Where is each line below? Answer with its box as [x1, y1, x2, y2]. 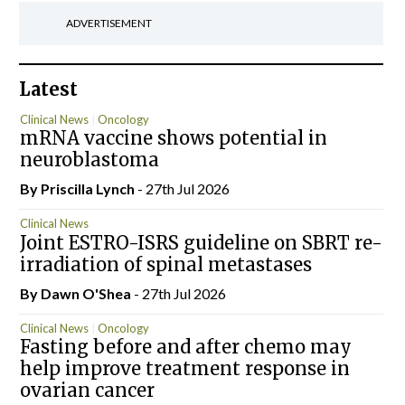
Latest [19, 78, 78, 100]
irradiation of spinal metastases [19, 252, 312, 276]
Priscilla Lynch [40, 180, 135, 197]
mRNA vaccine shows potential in [19, 127, 327, 149]
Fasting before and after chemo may [19, 335, 352, 358]
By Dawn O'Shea [19, 284, 134, 302]
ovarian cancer [19, 379, 155, 401]
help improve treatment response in [19, 357, 350, 380]
